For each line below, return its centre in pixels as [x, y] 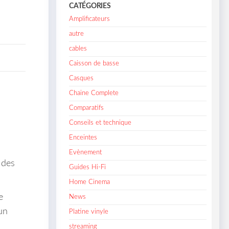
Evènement [86, 152]
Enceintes [83, 138]
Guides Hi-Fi [88, 167]
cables [78, 49]
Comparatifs [87, 108]
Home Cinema [90, 182]
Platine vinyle [89, 212]
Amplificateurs [90, 19]
